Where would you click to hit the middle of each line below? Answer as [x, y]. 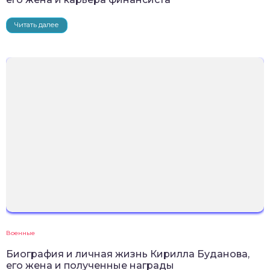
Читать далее [37, 25]
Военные [20, 233]
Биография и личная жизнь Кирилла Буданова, [128, 254]
